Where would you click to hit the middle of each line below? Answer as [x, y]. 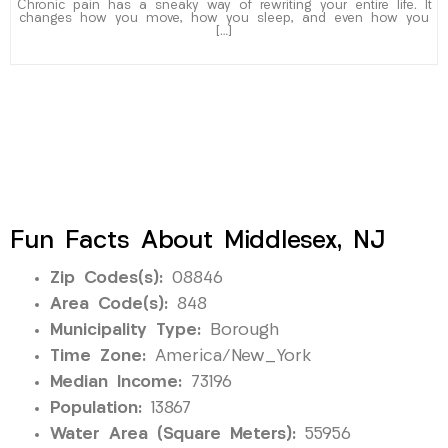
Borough [240, 330]
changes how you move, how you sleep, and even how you [224, 18]
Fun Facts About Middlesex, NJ [197, 241]
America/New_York [228, 356]
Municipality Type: [125, 330]
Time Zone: [98, 356]
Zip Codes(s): [106, 278]
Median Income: [116, 382]
